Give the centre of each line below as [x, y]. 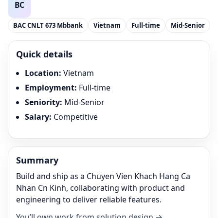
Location [42, 73]
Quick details [44, 54]
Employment [50, 88]
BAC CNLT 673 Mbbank [48, 25]
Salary [37, 117]
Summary [37, 160]
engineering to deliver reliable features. [89, 200]
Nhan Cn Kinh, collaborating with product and [100, 188]
